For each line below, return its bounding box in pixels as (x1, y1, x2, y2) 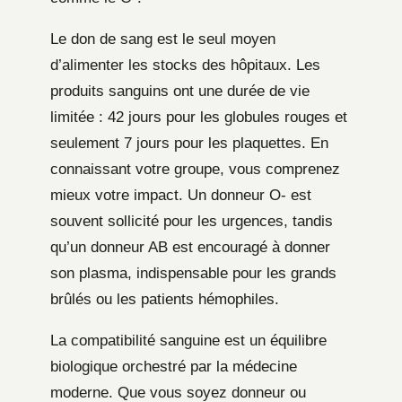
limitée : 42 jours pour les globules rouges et (50, 109, 347, 127)
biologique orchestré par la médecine (50, 358, 297, 376)
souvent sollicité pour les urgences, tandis (50, 213, 333, 231)
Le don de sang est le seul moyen (50, 31, 275, 48)
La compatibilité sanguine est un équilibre (50, 332, 327, 350)
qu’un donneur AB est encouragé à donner (50, 239, 330, 257)
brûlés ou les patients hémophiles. (50, 291, 279, 309)
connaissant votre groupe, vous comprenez (50, 161, 340, 179)
